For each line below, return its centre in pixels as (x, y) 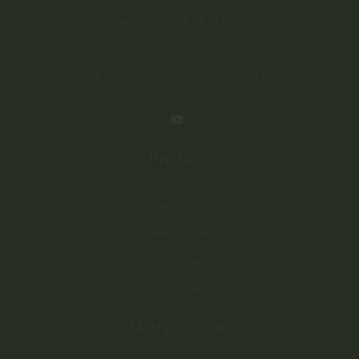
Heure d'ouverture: (179, 61)
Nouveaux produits (179, 206)
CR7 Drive (179, 290)
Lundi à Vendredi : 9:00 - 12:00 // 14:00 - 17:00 (179, 77)
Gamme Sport (179, 262)
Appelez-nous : (145, 21)
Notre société (179, 328)
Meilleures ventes (179, 234)
